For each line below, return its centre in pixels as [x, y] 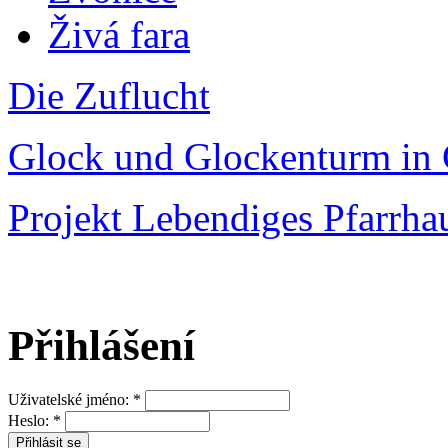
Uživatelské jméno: [70, 400]
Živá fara [119, 35]
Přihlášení [101, 346]
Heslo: [30, 421]
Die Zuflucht [109, 96]
